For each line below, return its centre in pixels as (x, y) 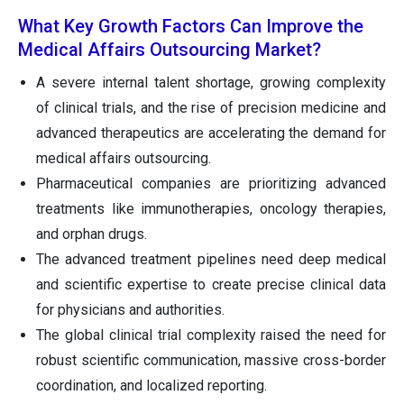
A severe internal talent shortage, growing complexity (211, 83)
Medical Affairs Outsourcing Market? (170, 50)
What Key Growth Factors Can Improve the (191, 27)
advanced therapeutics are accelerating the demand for (211, 133)
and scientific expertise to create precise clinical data (211, 285)
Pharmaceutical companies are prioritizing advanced (211, 184)
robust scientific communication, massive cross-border (211, 361)
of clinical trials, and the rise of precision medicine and (211, 108)
